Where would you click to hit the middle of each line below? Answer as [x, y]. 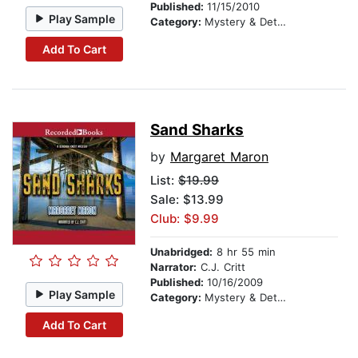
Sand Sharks [197, 130]
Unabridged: [181, 252]
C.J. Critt [221, 267]
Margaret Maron [219, 157]
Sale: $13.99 [187, 200]
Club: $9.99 [185, 219]
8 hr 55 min [244, 252]
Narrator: [173, 267]
